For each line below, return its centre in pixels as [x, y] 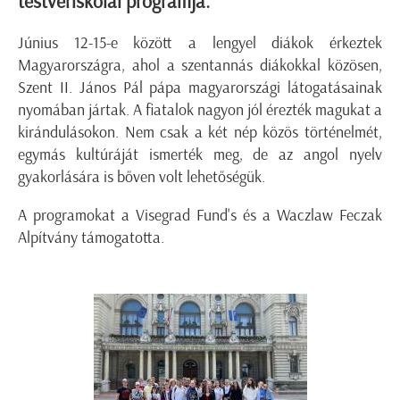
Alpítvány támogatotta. [91, 238]
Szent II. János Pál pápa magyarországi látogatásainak [200, 88]
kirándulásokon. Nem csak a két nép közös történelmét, [200, 133]
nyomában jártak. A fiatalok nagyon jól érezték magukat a [200, 110]
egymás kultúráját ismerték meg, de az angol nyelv [200, 155]
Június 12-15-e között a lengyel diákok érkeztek [200, 43]
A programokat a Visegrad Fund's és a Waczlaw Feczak [200, 216]
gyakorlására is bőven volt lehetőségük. [142, 177]
